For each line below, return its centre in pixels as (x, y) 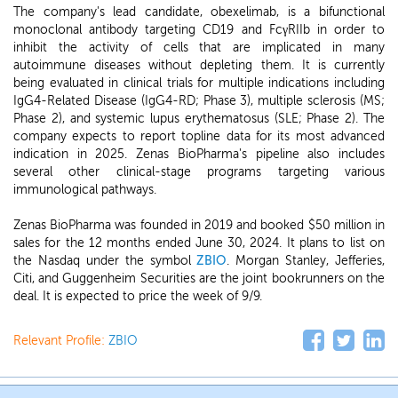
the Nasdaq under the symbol (105, 261)
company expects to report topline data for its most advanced (199, 136)
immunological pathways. (85, 190)
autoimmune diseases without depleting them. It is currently (199, 65)
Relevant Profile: (61, 341)
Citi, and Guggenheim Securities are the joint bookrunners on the (199, 279)
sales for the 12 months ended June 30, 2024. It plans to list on (199, 243)
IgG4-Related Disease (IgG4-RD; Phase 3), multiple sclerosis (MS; (199, 101)
